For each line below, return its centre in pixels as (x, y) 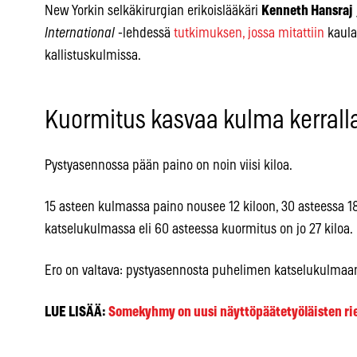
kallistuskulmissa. (93, 55)
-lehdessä (144, 33)
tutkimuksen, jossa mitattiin (249, 33)
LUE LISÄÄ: (76, 312)
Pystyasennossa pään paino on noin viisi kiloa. (169, 165)
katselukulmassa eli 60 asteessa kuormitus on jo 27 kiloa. (199, 229)
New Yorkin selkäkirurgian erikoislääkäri (153, 11)
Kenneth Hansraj (307, 11)
